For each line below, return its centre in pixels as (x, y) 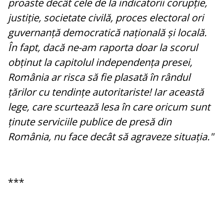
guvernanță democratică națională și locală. (107, 33)
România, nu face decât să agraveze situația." (111, 137)
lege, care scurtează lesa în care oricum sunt (109, 107)
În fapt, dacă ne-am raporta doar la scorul (103, 48)
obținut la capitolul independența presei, (100, 62)
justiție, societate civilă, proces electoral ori (106, 18)
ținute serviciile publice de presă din (90, 122)
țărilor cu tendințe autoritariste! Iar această (106, 92)
